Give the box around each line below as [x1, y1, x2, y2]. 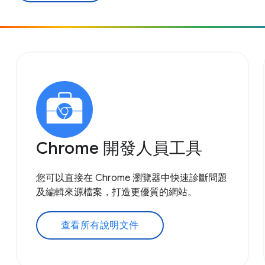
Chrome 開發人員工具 [35, 137, 202, 159]
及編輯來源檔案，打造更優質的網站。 [35, 186, 197, 198]
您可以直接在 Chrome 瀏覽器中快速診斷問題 [35, 172, 227, 184]
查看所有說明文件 [60, 219, 139, 231]
